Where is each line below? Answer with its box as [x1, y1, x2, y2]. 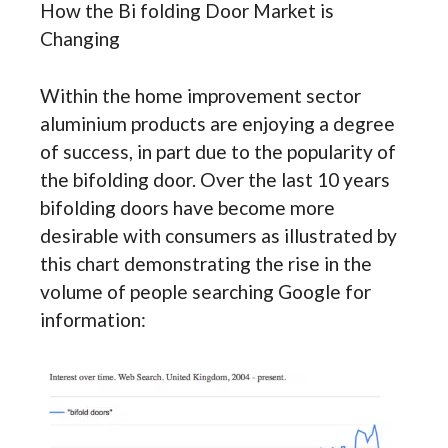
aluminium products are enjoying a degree [40, 111, 395, 135]
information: [40, 307, 146, 331]
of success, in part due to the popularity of [40, 139, 396, 163]
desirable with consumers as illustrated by [40, 223, 397, 247]
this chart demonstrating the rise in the [40, 251, 372, 275]
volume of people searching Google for [40, 279, 371, 303]
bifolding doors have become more [40, 195, 335, 219]
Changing [40, 27, 120, 50]
